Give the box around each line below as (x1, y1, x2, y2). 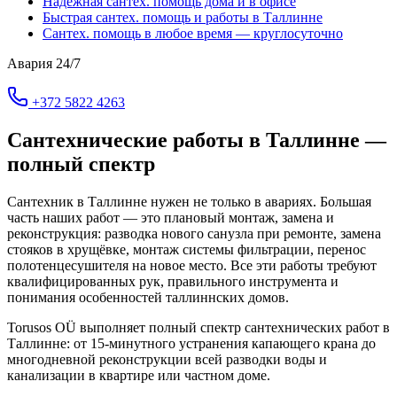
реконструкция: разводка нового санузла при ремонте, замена (7, 225, 381, 241)
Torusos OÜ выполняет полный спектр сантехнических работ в (7, 319, 390, 335)
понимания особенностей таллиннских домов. (7, 289, 289, 305)
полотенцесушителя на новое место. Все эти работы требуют (7, 257, 377, 273)
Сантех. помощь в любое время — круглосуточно (43, 25, 343, 41)
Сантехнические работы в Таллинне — (7, 128, 386, 152)
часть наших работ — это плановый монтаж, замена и (7, 209, 334, 225)
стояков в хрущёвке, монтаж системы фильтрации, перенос (7, 241, 366, 257)
